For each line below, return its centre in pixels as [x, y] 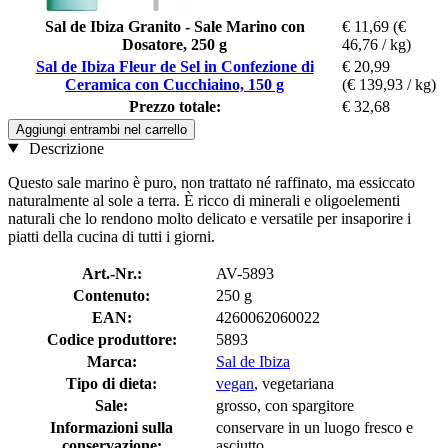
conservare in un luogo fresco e [314, 427]
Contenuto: [111, 295]
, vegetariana [294, 383]
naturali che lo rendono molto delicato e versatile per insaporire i [209, 218]
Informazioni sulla [111, 427]
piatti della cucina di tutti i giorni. [111, 236]
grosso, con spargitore [285, 405]
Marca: [111, 361]
